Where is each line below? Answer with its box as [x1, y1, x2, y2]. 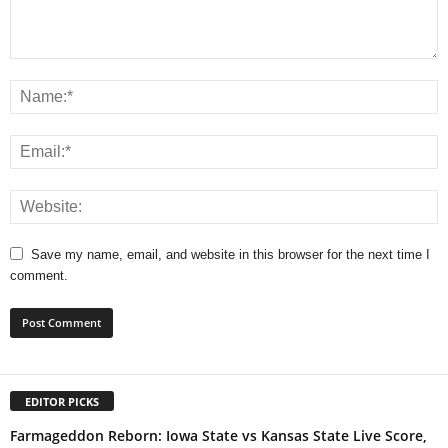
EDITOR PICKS [25, 394, 99, 410]
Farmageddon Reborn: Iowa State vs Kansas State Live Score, [10, 426, 427, 446]
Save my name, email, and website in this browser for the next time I [31, 246, 430, 262]
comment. [10, 267, 68, 283]
